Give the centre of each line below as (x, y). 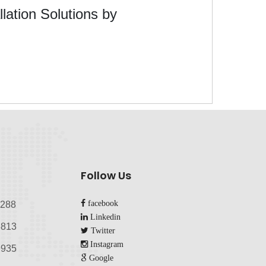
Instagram (106, 244)
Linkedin (104, 217)
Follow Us (106, 176)
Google (100, 258)
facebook (102, 203)
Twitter (102, 231)
